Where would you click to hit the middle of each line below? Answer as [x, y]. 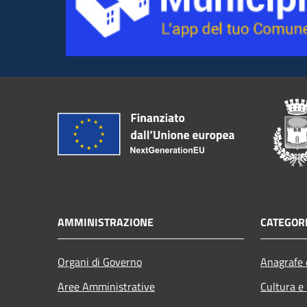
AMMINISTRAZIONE [106, 222]
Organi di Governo [100, 261]
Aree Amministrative [106, 286]
